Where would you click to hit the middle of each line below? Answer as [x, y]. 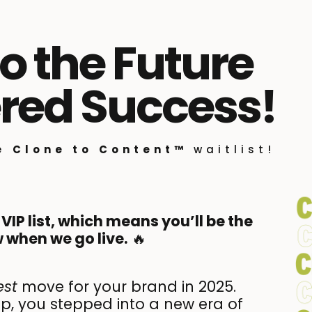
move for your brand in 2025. [127, 287]
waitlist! [234, 150]
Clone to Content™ [103, 150]
